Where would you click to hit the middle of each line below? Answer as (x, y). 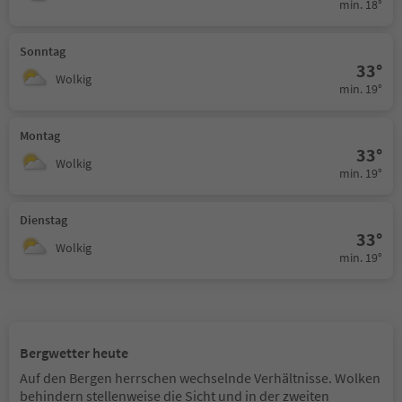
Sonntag (43, 52)
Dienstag (44, 220)
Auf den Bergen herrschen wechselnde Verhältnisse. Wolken (200, 378)
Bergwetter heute (74, 353)
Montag (40, 136)
